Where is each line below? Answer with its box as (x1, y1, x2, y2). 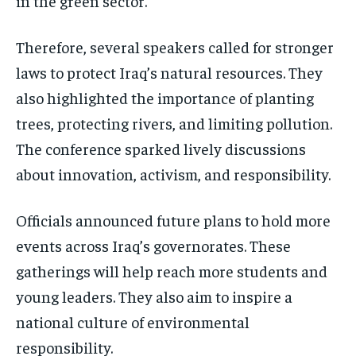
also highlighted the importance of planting (16, 87, 314, 107)
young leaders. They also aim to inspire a (16, 285, 292, 306)
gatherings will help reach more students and (16, 260, 327, 281)
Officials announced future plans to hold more (16, 209, 331, 230)
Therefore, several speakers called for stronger (16, 36, 334, 56)
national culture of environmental (16, 311, 250, 331)
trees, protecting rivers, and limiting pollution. (16, 112, 332, 133)
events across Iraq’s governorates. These (16, 234, 291, 255)
